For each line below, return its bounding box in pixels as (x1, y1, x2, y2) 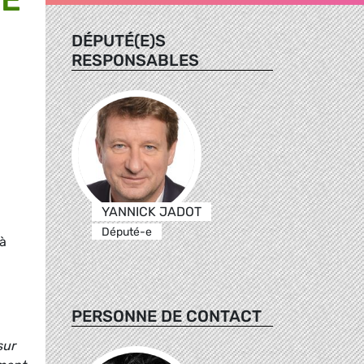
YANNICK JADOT (101, 203, 201, 219)
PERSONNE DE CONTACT (71, 305, 262, 326)
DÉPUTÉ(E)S (71, 30, 166, 50)
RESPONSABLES (71, 50, 199, 70)
